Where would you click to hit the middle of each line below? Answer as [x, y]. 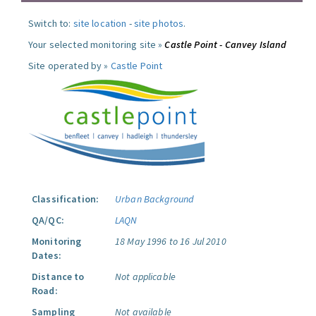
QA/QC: [48, 220]
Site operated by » [69, 66]
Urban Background [154, 199]
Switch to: [51, 23]
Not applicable [145, 276]
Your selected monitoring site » [97, 44]
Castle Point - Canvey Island [226, 44]
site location [100, 23]
